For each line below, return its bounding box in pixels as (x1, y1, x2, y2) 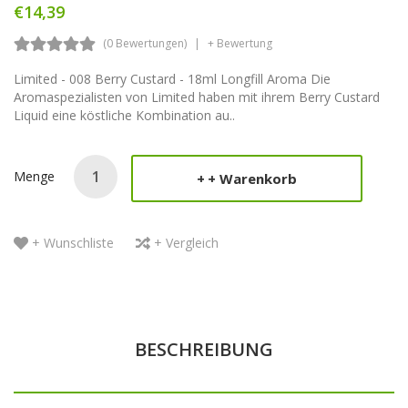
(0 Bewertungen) (103, 35, 187, 51)
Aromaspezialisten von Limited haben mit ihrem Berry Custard (14, 87, 380, 106)
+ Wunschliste (32, 233, 114, 251)
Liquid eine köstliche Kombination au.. (14, 106, 235, 124)
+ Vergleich (154, 233, 219, 251)
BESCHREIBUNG (135, 336, 273, 362)
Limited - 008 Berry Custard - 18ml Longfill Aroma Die (14, 69, 331, 87)
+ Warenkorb (208, 168, 297, 188)
